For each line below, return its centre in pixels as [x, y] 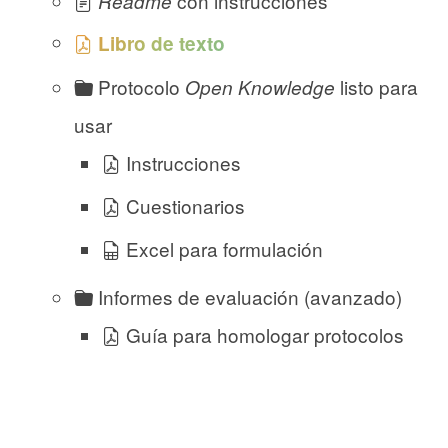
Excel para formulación [221, 249]
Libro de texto [162, 44]
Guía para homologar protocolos [262, 335]
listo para [377, 87]
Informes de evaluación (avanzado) [248, 297]
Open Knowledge [260, 87]
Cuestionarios [182, 206]
